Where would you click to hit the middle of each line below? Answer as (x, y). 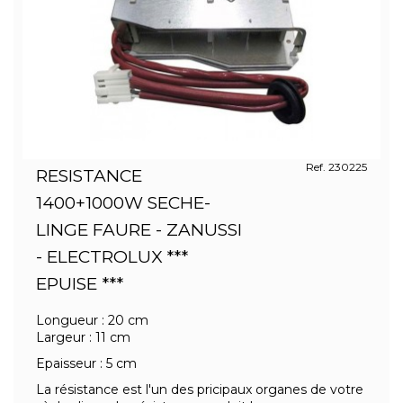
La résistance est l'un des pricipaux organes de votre (200, 390)
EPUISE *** (80, 284)
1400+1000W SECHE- (123, 203)
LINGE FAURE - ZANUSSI (139, 230)
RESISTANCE (89, 176)
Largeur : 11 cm (83, 337)
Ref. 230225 (336, 167)
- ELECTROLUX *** (112, 257)
